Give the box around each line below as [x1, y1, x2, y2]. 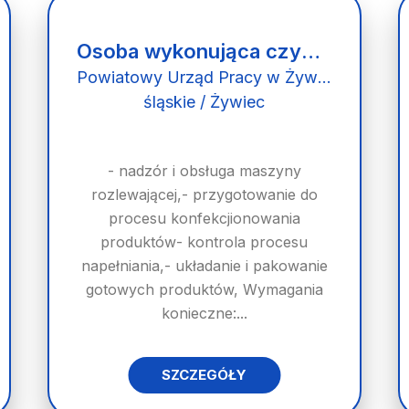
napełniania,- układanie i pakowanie [80, 257, 328, 275]
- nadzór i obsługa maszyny [107, 162, 301, 180]
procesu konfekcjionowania [108, 209, 300, 227]
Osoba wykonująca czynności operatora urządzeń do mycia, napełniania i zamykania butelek [301, 39, 321, 63]
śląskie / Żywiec [143, 92, 266, 111]
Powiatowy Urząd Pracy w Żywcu [318, 68, 332, 87]
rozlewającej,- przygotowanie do [90, 185, 318, 204]
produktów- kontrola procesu [100, 233, 309, 251]
